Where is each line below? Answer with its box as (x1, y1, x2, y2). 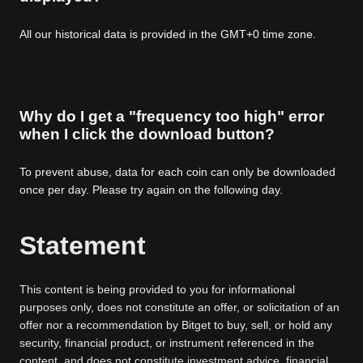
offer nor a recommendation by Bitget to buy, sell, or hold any (19, 318, 332, 332)
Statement (19, 231, 146, 261)
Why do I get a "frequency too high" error (19, 108, 324, 126)
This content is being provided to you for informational (19, 283, 295, 297)
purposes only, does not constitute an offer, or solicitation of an (19, 301, 340, 314)
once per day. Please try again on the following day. (19, 183, 283, 197)
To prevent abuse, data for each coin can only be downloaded (19, 165, 335, 179)
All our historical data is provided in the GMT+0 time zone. (19, 28, 316, 41)
